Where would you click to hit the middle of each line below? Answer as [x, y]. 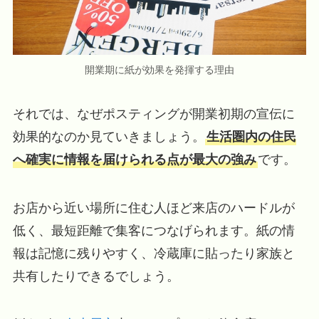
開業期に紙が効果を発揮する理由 [159, 69]
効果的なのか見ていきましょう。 [109, 136]
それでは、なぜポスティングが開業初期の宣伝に [153, 114]
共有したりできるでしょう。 [96, 276]
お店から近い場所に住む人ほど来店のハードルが [153, 208]
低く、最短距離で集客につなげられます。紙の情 [153, 230]
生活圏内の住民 [251, 136]
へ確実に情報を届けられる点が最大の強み [134, 159]
